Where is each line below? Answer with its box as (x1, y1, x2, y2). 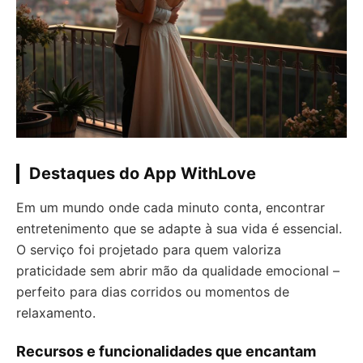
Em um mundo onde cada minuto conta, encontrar (16, 199, 325, 216)
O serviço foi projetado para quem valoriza (16, 241, 281, 258)
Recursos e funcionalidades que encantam (16, 343, 316, 361)
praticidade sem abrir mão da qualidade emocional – (16, 263, 340, 280)
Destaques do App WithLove (29, 164, 256, 184)
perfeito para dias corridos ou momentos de (16, 284, 289, 301)
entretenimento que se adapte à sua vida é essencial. (16, 220, 342, 237)
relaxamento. (16, 305, 96, 322)
